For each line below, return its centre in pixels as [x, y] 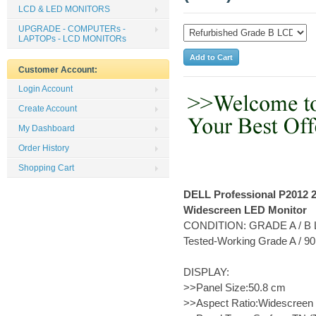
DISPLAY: [206, 272]
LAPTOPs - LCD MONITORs [72, 39]
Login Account [45, 89]
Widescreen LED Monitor [245, 209]
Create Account [48, 109]
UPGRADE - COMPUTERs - [72, 29]
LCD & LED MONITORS [64, 9]
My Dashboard [47, 128]
